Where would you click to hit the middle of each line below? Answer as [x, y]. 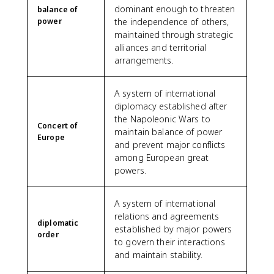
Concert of [58, 126]
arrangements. [144, 60]
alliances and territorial [161, 47]
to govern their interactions [170, 242]
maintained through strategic [174, 35]
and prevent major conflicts [170, 145]
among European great [162, 157]
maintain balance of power [168, 132]
